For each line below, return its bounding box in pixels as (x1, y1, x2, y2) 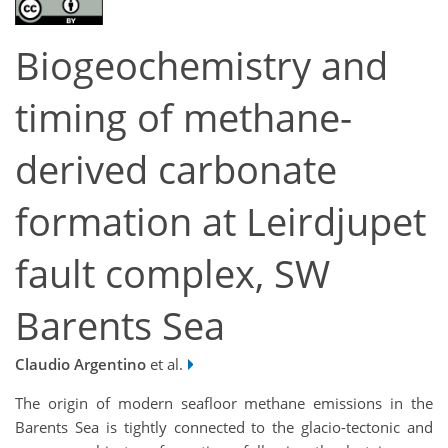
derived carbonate (15, 144, 337, 196)
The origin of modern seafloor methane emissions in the (15, 393, 433, 414)
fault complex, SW (15, 248, 330, 300)
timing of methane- (15, 92, 352, 144)
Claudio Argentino (15, 354, 146, 375)
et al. (146, 354, 183, 375)
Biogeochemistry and (15, 40, 388, 92)
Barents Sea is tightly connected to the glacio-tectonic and (15, 417, 433, 438)
